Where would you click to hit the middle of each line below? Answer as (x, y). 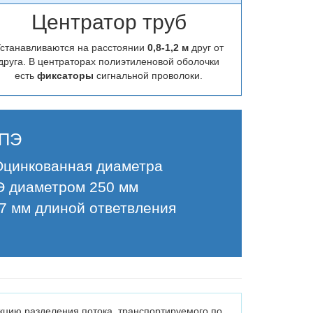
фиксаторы (67, 75)
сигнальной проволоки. (150, 75)
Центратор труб (109, 22)
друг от (207, 48)
